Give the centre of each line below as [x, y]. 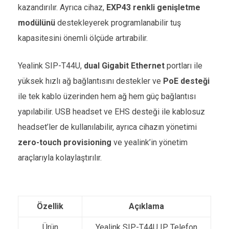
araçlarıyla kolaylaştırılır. [60, 158]
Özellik [50, 206]
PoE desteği [186, 81]
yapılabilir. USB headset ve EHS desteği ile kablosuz [111, 112]
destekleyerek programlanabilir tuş [118, 23]
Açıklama [146, 206]
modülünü [37, 23]
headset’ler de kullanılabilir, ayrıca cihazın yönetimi [107, 127]
